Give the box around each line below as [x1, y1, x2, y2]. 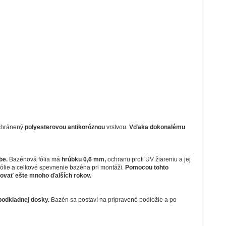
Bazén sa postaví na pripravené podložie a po [50, 196, 177, 203]
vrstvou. [106, 124, 129, 131]
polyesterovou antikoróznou [24, 124, 106, 131]
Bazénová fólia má [9, 156, 60, 163]
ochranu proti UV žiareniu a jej [105, 156, 191, 163]
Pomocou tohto [125, 164, 168, 171]
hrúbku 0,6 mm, [60, 156, 106, 163]
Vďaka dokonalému [129, 124, 185, 131]
